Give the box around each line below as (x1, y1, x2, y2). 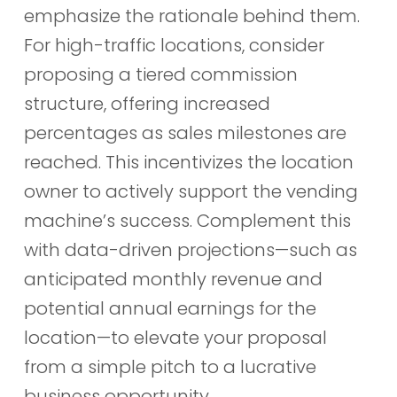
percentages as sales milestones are (23, 121, 346, 146)
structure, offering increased (23, 91, 270, 117)
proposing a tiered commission (23, 62, 298, 88)
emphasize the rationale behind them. (23, 4, 360, 29)
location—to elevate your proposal (23, 325, 327, 351)
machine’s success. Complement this (23, 208, 351, 234)
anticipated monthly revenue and (23, 267, 323, 292)
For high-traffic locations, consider (23, 33, 324, 58)
